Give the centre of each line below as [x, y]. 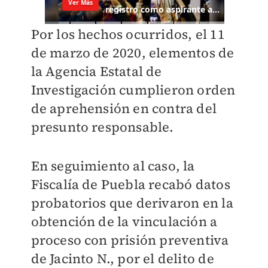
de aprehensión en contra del [124, 109]
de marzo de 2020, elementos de [133, 53]
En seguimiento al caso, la [113, 166]
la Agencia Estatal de [96, 71]
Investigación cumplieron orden [133, 90]
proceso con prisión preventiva [130, 240]
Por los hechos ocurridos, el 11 [128, 34]
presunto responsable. [102, 127]
